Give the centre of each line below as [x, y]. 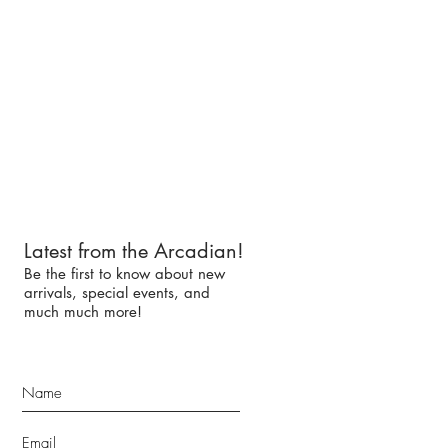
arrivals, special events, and [117, 292]
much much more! [83, 311]
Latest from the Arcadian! [134, 251]
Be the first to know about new [124, 273]
